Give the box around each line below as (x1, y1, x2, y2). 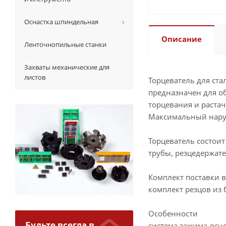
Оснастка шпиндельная (24, 17, 98, 27)
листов (24, 73, 45, 82)
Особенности (148, 208, 198, 219)
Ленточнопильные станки (24, 40, 106, 49)
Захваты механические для (24, 63, 109, 72)
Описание (161, 34, 202, 44)
